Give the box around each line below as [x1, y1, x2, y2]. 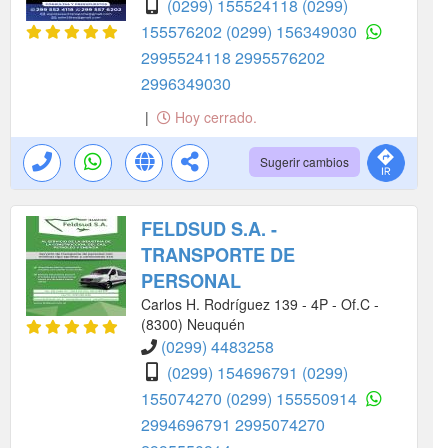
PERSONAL [141, 268, 241, 295]
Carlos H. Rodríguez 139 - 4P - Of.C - [141, 294, 379, 315]
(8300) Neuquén [141, 314, 245, 335]
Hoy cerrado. [171, 107, 257, 128]
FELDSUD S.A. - [141, 216, 277, 243]
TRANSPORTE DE [141, 242, 295, 269]
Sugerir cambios [260, 153, 349, 171]
